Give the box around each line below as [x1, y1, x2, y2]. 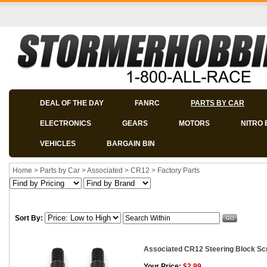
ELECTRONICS [40, 119, 91, 128]
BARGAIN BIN [107, 139, 155, 148]
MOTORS [179, 119, 210, 128]
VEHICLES [40, 139, 76, 148]
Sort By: [15, 214, 43, 222]
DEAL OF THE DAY [40, 99, 104, 107]
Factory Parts [157, 166, 200, 175]
